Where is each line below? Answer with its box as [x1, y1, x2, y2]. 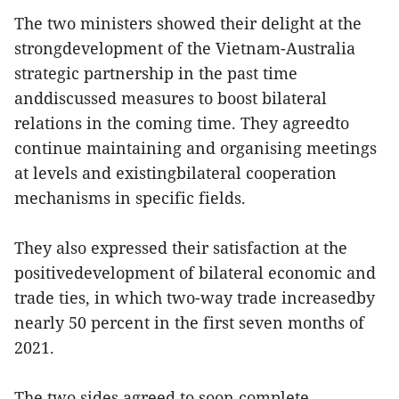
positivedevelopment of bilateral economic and [14, 261, 376, 283]
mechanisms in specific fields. [14, 186, 246, 208]
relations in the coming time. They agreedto [14, 111, 349, 134]
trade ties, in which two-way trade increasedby [14, 286, 375, 308]
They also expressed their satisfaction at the [14, 236, 347, 258]
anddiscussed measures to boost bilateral [14, 86, 327, 109]
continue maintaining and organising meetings [14, 136, 377, 159]
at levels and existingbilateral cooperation [14, 161, 337, 183]
